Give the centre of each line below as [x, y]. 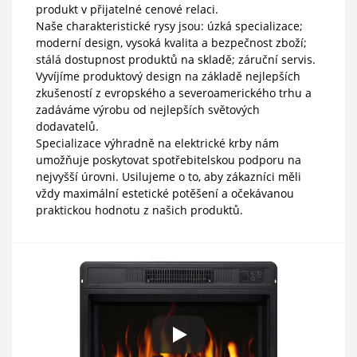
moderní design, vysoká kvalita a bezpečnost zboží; [171, 42]
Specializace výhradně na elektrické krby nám [157, 143]
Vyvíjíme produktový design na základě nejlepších [168, 76]
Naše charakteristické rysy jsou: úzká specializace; [169, 25]
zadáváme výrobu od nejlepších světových [148, 109]
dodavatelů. [67, 126]
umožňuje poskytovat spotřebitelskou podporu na [169, 159]
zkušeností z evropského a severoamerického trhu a [174, 92]
